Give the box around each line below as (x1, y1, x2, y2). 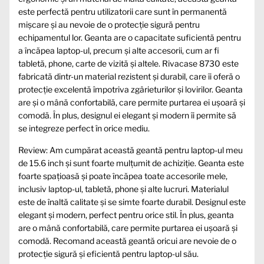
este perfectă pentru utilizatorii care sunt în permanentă (18, 6, 227, 16)
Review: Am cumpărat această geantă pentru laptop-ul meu (18, 144, 243, 155)
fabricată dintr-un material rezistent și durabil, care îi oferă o (18, 71, 240, 81)
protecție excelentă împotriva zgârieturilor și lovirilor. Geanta (18, 84, 243, 94)
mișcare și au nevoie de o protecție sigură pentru (18, 19, 200, 29)
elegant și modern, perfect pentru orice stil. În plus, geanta (18, 209, 234, 220)
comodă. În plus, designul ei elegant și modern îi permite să (18, 110, 236, 120)
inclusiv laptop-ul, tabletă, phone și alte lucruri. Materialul (18, 183, 229, 194)
